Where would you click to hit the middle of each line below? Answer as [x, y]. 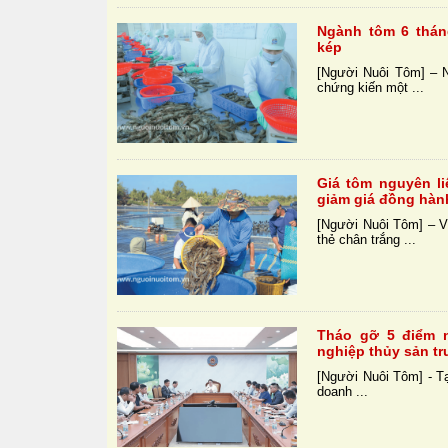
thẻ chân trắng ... [367, 240]
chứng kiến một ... [371, 88]
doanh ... [343, 392]
